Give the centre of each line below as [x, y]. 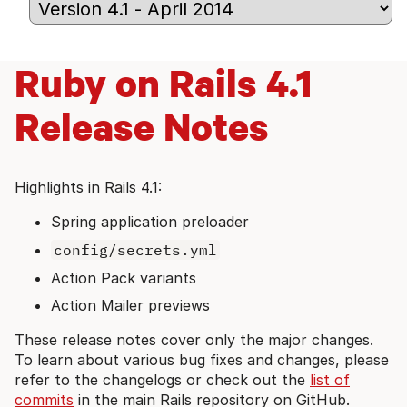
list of [330, 379]
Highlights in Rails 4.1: [88, 187]
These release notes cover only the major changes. [194, 339]
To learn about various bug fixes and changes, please [202, 359]
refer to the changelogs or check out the [162, 379]
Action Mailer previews [130, 305]
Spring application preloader [150, 221]
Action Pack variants [124, 278]
